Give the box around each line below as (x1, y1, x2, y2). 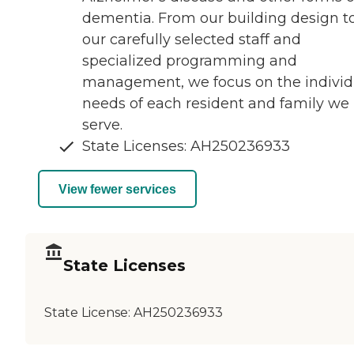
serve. (82, 116, 122, 134)
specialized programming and (82, 52, 297, 70)
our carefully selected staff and (82, 31, 301, 49)
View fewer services (58, 182, 176, 196)
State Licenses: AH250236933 (82, 137, 290, 156)
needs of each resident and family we (82, 95, 349, 113)
